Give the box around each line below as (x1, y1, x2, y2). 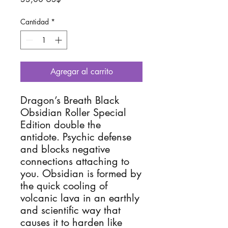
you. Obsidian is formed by (20, 167, 141, 180)
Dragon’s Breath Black (20, 94, 119, 107)
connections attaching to (20, 155, 129, 168)
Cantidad (20, 17, 49, 26)
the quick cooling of (20, 179, 107, 192)
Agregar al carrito (50, 66, 113, 77)
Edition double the (20, 118, 101, 131)
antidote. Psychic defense (20, 130, 131, 144)
